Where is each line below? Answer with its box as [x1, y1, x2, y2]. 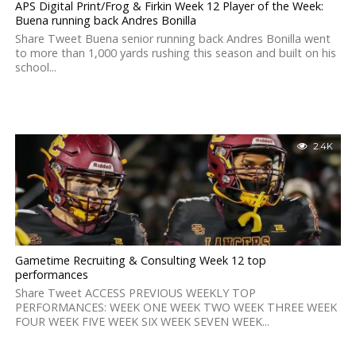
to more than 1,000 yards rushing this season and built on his [14, 45, 336, 60]
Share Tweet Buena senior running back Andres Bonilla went [14, 31, 331, 46]
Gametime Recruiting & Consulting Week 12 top [14, 253, 266, 268]
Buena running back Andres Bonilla [14, 13, 196, 28]
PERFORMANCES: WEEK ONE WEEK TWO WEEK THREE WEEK [14, 300, 337, 315]
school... [14, 60, 56, 75]
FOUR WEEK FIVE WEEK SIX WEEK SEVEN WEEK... [14, 314, 269, 329]
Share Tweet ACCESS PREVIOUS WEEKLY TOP [14, 285, 256, 300]
